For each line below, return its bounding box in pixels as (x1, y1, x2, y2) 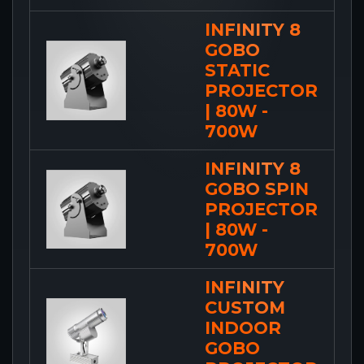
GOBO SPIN (205, 178, 309, 199)
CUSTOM (205, 297, 285, 318)
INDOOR (205, 317, 281, 338)
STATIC (205, 59, 270, 80)
